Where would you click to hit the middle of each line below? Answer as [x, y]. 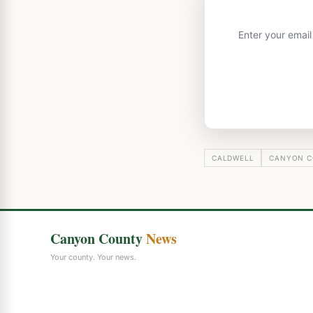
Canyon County [98, 239]
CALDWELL [233, 158]
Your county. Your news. [93, 257]
